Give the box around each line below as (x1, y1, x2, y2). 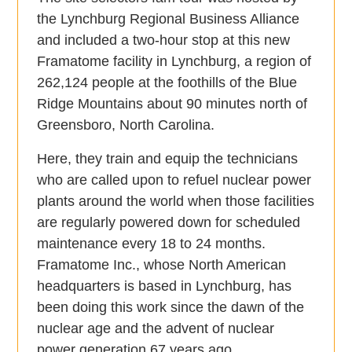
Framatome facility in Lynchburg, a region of (37, 53, 312, 70)
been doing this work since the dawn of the (37, 299, 305, 316)
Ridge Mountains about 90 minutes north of (37, 96, 308, 112)
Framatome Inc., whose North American (37, 257, 287, 273)
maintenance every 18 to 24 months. (37, 236, 266, 252)
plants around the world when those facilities (37, 193, 315, 210)
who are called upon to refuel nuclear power (37, 172, 312, 189)
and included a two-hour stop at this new (37, 32, 291, 49)
